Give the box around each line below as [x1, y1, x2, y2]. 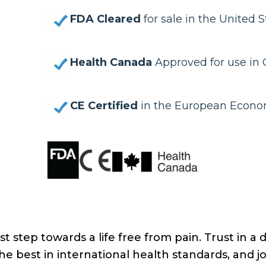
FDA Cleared [69, 12, 141, 26]
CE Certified [69, 99, 138, 112]
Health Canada [69, 55, 152, 69]
